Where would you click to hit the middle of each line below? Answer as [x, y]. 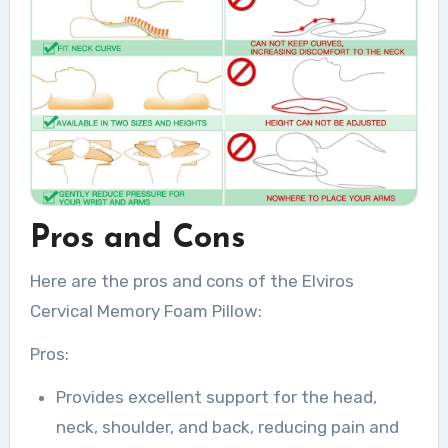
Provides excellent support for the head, [216, 397]
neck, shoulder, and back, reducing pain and [227, 427]
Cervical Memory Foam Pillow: [145, 311]
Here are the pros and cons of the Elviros [191, 281]
